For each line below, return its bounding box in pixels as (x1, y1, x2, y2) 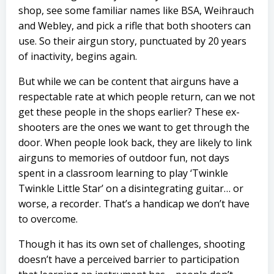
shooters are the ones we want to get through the (18, 120, 250, 134)
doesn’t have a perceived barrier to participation (18, 253, 239, 266)
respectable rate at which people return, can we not (18, 90, 255, 103)
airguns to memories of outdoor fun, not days (18, 151, 229, 165)
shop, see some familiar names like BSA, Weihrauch (18, 4, 254, 17)
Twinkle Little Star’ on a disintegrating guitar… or (18, 182, 243, 195)
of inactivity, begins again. (18, 50, 137, 63)
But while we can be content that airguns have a (18, 75, 239, 88)
